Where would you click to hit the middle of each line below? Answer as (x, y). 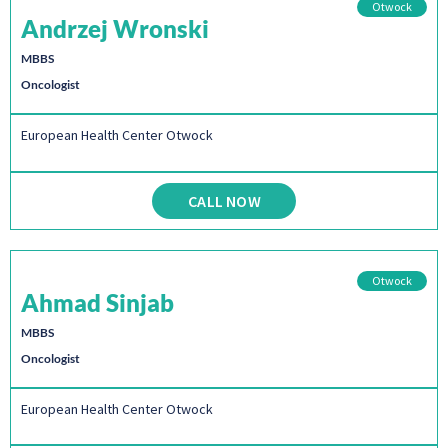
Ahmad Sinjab (97, 302)
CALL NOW (224, 200)
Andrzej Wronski (115, 29)
